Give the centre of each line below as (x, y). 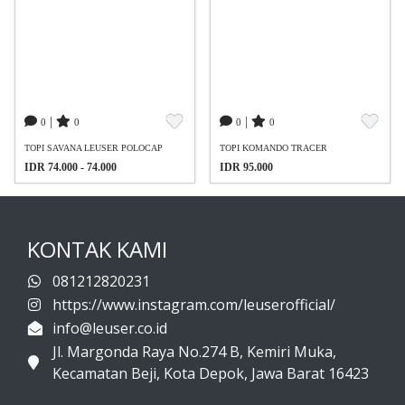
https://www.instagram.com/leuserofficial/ (194, 305)
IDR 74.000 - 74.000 (71, 167)
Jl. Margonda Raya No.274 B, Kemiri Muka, (194, 352)
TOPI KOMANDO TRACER (273, 148)
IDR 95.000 (246, 167)
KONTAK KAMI (97, 249)
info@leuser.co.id (110, 328)
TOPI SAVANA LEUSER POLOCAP (94, 148)
